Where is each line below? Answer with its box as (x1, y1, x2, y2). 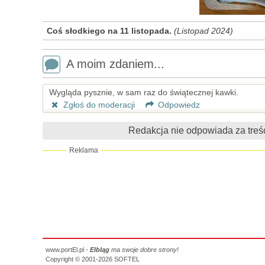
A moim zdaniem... (66, 57, 164, 71)
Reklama (69, 146, 98, 155)
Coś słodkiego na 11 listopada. (47, 26, 174, 36)
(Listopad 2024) (174, 26, 233, 36)
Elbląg (90, 246, 109, 254)
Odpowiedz (156, 100, 201, 110)
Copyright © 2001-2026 (46, 256, 114, 263)
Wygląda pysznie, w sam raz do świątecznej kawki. (49, 88, 238, 98)
